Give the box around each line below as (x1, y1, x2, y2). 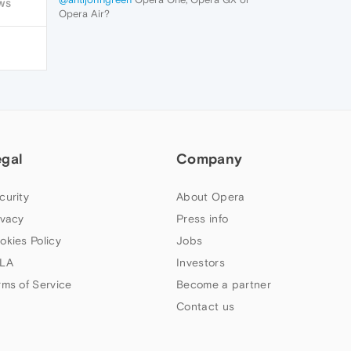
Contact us (176, 300, 235, 313)
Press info (176, 212, 229, 225)
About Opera (176, 190, 245, 203)
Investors (176, 256, 225, 269)
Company (176, 150, 243, 167)
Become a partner (176, 278, 271, 291)
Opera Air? (58, 8, 110, 20)
